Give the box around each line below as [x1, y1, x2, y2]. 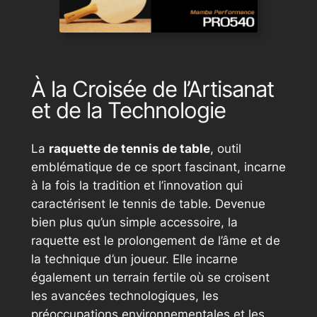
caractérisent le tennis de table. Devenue [30, 196, 265, 211]
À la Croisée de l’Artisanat [30, 76, 274, 103]
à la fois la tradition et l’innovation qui [30, 178, 243, 192]
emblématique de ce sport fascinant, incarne [30, 159, 286, 174]
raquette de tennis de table [48, 141, 210, 156]
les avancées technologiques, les [30, 288, 219, 303]
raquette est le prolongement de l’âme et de [30, 233, 280, 248]
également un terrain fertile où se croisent [30, 270, 270, 284]
